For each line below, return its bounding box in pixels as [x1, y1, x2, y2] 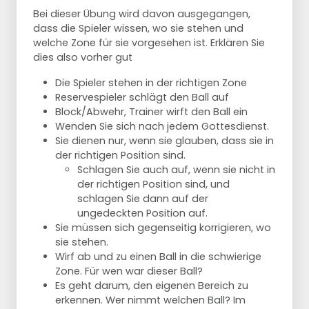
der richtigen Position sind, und [77, 177, 230, 192]
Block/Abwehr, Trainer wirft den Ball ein [55, 105, 248, 119]
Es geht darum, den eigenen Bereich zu [55, 279, 248, 293]
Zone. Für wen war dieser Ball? [55, 264, 203, 279]
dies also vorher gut [33, 50, 132, 65]
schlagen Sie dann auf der [77, 192, 208, 206]
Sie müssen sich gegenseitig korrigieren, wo [55, 221, 271, 235]
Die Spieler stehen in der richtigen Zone [55, 76, 247, 90]
